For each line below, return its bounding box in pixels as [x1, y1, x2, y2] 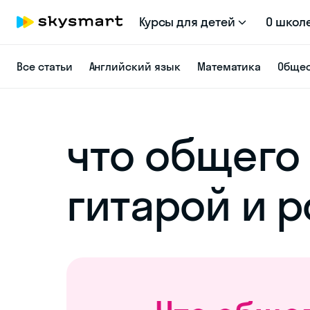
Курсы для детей [138, 14, 235, 30]
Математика [197, 60, 262, 73]
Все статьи [17, 60, 73, 73]
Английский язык [89, 60, 181, 73]
